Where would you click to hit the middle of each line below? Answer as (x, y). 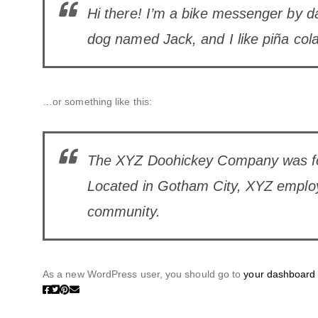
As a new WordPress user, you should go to (143, 274)
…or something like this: (97, 102)
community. (124, 212)
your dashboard (280, 274)
